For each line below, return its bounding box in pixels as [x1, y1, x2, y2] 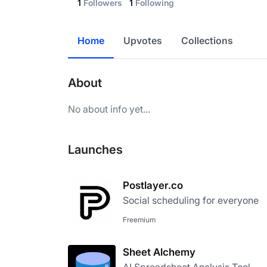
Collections [181, 35, 233, 46]
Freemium [123, 215, 156, 224]
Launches [68, 142, 123, 157]
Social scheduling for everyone [123, 194, 259, 206]
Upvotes [123, 35, 162, 46]
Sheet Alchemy [123, 246, 195, 258]
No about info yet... [68, 103, 150, 115]
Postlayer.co [123, 179, 183, 191]
